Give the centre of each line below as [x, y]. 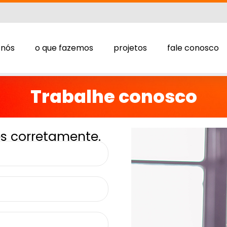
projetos [130, 48]
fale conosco [193, 48]
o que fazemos [64, 48]
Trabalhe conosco [113, 97]
